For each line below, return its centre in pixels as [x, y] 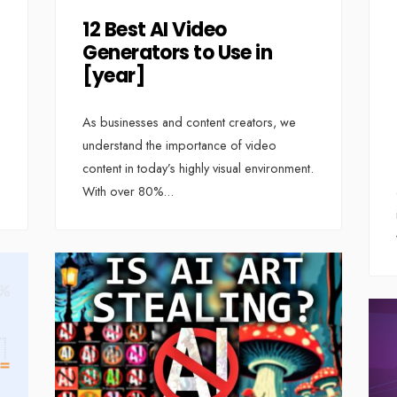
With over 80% [123, 191]
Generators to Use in [178, 53]
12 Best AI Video [155, 30]
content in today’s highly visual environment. [198, 168]
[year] [113, 76]
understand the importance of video [180, 145]
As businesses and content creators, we [190, 122]
